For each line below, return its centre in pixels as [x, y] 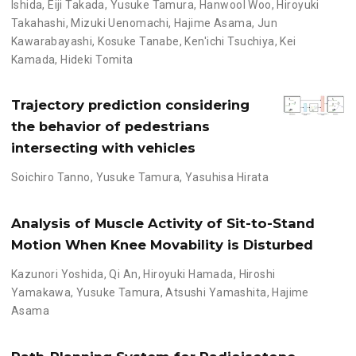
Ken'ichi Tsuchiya [230, 41]
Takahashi [38, 23]
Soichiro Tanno [50, 178]
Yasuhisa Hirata [227, 178]
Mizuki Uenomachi [120, 23]
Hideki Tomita [97, 59]
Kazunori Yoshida [57, 275]
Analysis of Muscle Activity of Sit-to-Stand [163, 224]
